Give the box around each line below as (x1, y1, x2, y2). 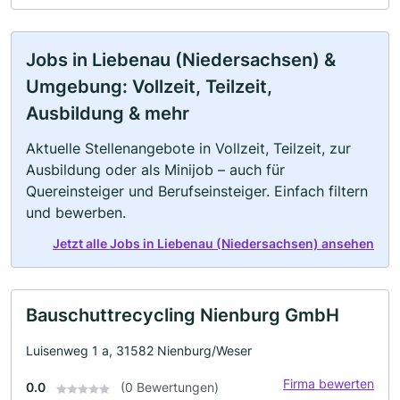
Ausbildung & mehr (26, 103, 189, 125)
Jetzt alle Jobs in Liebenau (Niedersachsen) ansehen (53, 236, 374, 252)
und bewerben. (26, 204, 126, 222)
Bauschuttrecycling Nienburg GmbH (26, 304, 339, 327)
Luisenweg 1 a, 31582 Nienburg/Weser (26, 343, 252, 359)
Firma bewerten (283, 376, 374, 392)
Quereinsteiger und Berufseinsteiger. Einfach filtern (26, 182, 368, 201)
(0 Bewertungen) (121, 379, 219, 396)
